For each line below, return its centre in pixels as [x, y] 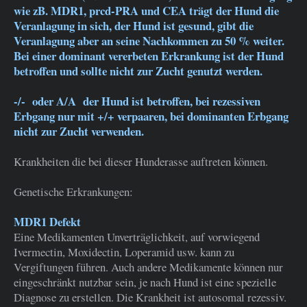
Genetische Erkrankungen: [73, 192]
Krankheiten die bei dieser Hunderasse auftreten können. [141, 162]
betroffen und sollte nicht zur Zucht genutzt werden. [138, 71]
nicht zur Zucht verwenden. [79, 132]
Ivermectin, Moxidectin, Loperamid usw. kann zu [124, 252]
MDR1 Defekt [47, 222]
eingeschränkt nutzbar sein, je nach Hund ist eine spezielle [145, 282]
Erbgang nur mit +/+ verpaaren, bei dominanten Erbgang [151, 116]
